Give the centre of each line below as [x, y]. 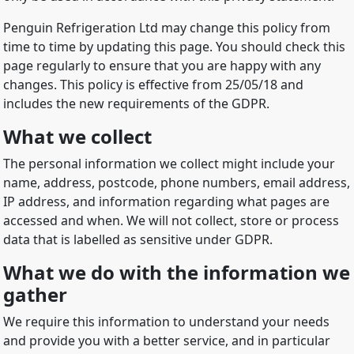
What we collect [77, 137]
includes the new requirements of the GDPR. [136, 104]
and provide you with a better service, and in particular [167, 341]
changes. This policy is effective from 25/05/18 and [153, 85]
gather [35, 295]
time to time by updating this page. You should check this [174, 47]
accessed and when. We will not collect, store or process [171, 221]
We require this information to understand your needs [166, 322]
